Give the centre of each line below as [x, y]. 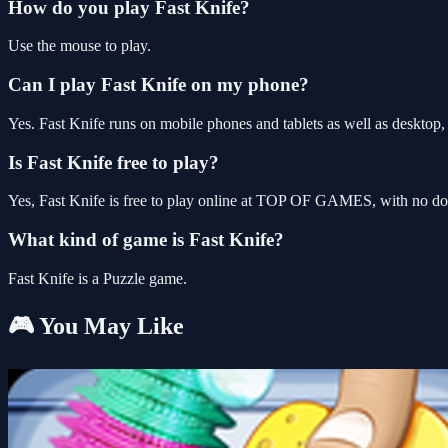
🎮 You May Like [96, 325]
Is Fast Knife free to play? [113, 162]
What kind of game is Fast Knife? [146, 239]
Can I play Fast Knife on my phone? [158, 85]
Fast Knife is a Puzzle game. [97, 278]
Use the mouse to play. [79, 46]
